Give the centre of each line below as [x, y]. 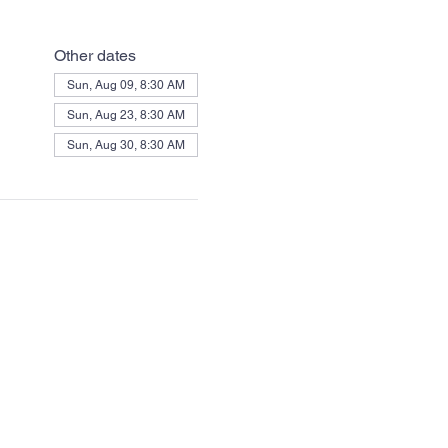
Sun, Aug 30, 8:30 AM [125, 145]
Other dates [94, 55]
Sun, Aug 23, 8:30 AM [125, 115]
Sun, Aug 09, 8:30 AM [125, 85]
